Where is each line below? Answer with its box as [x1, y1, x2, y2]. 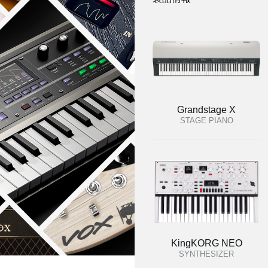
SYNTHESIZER [179, 249, 234, 258]
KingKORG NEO [170, 238, 242, 248]
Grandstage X [177, 105, 236, 115]
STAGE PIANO [179, 116, 233, 125]
